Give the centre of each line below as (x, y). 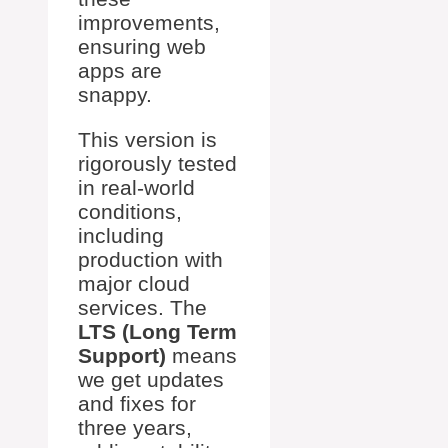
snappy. (115, 94)
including (121, 235)
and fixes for (137, 403)
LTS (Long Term (157, 331)
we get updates (151, 379)
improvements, (149, 22)
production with (150, 259)
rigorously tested (157, 163)
